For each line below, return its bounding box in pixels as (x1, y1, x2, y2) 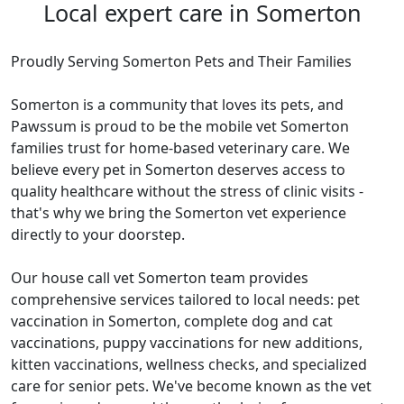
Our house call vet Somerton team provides (11, 268, 308, 289)
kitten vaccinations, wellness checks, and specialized (11, 354, 367, 375)
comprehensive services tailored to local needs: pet (11, 289, 360, 310)
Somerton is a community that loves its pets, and (11, 95, 344, 115)
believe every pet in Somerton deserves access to (11, 160, 345, 180)
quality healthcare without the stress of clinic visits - (11, 181, 363, 202)
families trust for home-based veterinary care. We (11, 138, 350, 159)
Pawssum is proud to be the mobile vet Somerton (11, 116, 349, 137)
